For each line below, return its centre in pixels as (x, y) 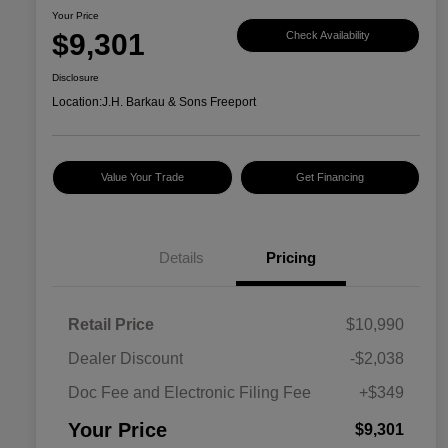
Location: (77, 102)
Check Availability (328, 34)
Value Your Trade (142, 177)
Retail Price (111, 325)
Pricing (291, 258)
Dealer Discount (125, 359)
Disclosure (75, 78)
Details (181, 258)
